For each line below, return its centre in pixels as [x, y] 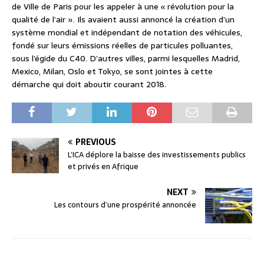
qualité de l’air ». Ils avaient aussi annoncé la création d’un [123, 20]
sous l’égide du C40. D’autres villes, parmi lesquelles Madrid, [126, 59]
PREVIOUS [96, 142]
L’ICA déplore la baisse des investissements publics [157, 155]
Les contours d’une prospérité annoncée [125, 205]
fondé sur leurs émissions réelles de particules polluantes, [122, 46]
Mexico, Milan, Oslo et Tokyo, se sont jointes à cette [112, 72]
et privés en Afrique [103, 167]
